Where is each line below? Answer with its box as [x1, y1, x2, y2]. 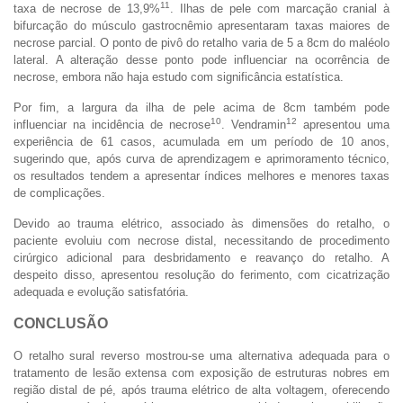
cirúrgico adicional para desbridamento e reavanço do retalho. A [13, 250, 390, 264]
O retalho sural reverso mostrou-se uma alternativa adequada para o [13, 348, 390, 363]
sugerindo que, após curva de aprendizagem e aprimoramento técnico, [13, 151, 390, 166]
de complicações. [13, 185, 105, 200]
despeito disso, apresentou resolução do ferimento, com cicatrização [13, 267, 390, 282]
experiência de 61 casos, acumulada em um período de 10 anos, [13, 134, 390, 148]
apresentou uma [297, 117, 390, 131]
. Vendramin [221, 117, 286, 131]
